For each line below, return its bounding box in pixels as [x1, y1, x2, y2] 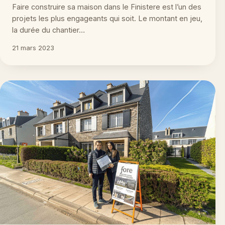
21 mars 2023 [12, 44, 54, 52]
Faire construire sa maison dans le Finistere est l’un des [12, 3, 201, 12]
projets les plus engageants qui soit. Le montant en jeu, [12, 14, 202, 23]
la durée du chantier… [12, 26, 85, 35]
